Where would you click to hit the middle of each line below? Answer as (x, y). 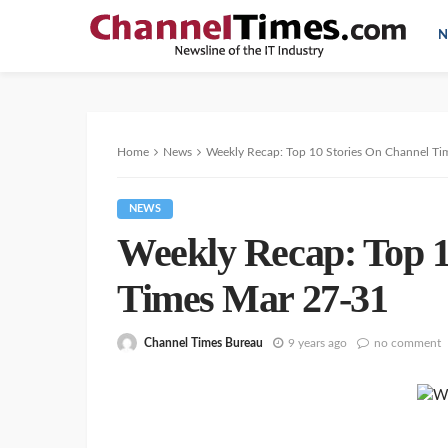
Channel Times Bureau (203, 342)
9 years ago (317, 342)
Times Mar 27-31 (252, 298)
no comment (407, 342)
